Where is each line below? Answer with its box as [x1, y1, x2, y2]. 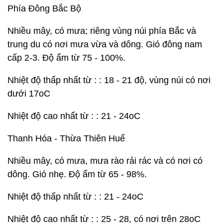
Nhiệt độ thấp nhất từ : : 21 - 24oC [7, 192, 143, 202]
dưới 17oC [7, 89, 50, 99]
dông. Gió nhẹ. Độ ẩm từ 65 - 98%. [7, 169, 147, 179]
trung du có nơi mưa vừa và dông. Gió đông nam [7, 39, 202, 49]
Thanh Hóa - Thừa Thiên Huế [7, 133, 125, 143]
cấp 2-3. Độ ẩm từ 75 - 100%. [7, 53, 125, 63]
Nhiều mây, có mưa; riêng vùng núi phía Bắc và [7, 26, 196, 36]
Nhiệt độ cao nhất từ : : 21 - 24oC [7, 111, 140, 121]
